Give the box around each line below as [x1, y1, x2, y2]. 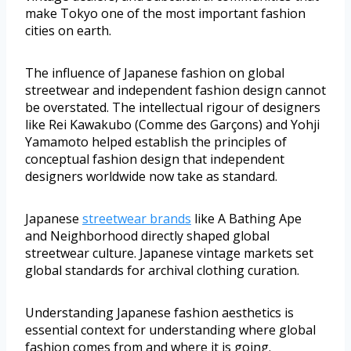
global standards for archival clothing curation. [25, 262, 299, 280]
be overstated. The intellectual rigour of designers [25, 99, 320, 117]
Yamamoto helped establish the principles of [25, 133, 287, 151]
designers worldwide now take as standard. [25, 168, 277, 186]
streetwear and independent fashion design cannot [25, 81, 326, 100]
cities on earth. [25, 22, 111, 40]
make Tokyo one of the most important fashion [25, 5, 306, 23]
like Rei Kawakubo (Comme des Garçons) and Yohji [25, 116, 320, 134]
